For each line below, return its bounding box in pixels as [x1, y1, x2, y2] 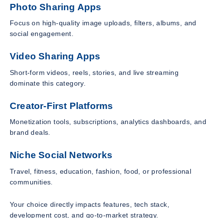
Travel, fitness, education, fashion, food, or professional [10, 167, 192, 175]
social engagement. [10, 30, 74, 38]
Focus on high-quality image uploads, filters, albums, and [10, 19, 197, 27]
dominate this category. [10, 79, 86, 87]
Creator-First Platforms [10, 100, 113, 111]
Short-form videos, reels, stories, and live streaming [10, 68, 179, 76]
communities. [10, 178, 53, 186]
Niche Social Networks [10, 150, 113, 161]
